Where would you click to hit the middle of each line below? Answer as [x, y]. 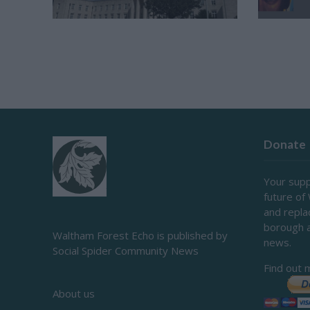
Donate [285, 144]
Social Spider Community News [125, 250]
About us [73, 293]
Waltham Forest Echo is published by [140, 235]
